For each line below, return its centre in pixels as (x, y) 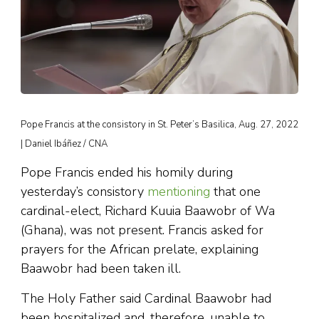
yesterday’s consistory (84, 192)
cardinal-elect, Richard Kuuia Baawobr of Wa (148, 211)
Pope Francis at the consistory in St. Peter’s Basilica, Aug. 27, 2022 (159, 125)
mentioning (179, 192)
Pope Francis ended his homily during (127, 173)
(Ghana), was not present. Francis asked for (142, 230)
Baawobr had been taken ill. (101, 269)
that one (235, 192)
